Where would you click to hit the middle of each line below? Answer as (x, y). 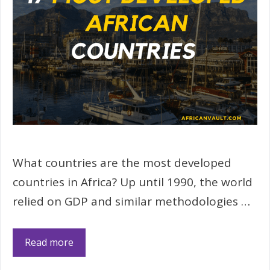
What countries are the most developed (122, 163)
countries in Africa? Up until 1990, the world (133, 182)
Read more (49, 242)
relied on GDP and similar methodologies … (131, 202)
